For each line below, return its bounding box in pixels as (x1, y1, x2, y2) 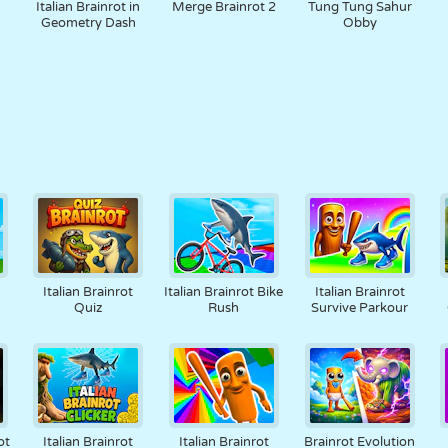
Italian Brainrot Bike (164, 284, 284, 300)
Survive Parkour (311, 300, 409, 316)
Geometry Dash (40, 15, 136, 31)
